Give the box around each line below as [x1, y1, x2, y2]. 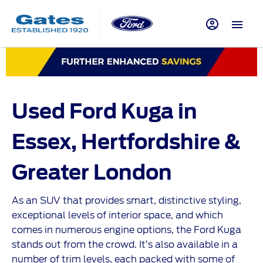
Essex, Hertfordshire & [12, 130, 241, 154]
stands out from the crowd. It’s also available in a [12, 239, 238, 251]
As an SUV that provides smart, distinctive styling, [12, 195, 241, 207]
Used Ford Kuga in [12, 99, 197, 123]
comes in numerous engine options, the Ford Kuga [12, 224, 241, 236]
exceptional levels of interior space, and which [12, 210, 223, 221]
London [93, 160, 172, 184]
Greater [12, 160, 93, 184]
